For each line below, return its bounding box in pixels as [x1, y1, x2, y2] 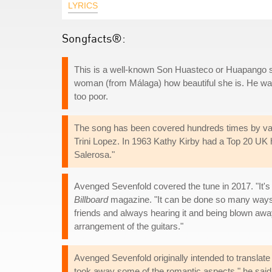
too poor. [74, 91, 108, 101]
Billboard [74, 194, 108, 205]
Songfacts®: [62, 31, 126, 45]
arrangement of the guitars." [74, 221, 183, 231]
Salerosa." [74, 149, 115, 160]
